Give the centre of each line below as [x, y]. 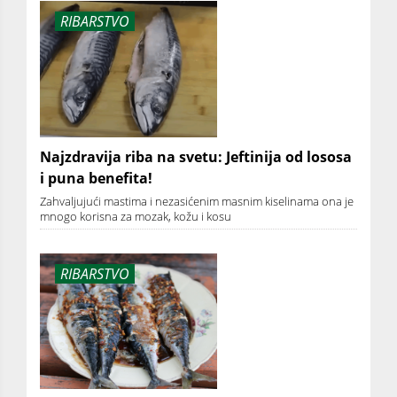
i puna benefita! [96, 178]
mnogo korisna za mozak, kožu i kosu [136, 216]
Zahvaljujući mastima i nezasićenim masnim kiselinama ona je [197, 201]
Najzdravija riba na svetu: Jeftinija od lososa [196, 156]
